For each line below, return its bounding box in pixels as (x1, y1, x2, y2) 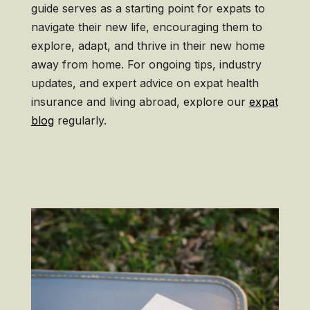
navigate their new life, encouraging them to (30, 20, 262, 35)
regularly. (53, 113, 107, 128)
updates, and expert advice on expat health (30, 76, 259, 91)
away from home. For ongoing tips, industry (30, 57, 262, 72)
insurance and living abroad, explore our (30, 95, 249, 109)
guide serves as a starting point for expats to (30, 1, 265, 16)
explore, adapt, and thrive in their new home (30, 39, 265, 53)
